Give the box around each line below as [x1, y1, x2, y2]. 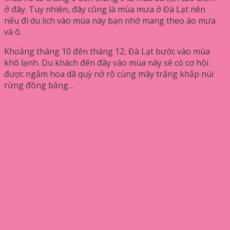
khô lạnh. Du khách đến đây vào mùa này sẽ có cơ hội [4, 56, 208, 68]
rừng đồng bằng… [4, 79, 74, 91]
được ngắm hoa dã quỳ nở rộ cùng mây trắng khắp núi [4, 68, 214, 80]
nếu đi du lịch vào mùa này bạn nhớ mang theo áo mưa [4, 14, 216, 26]
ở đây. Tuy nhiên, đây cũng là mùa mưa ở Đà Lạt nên [4, 3, 205, 15]
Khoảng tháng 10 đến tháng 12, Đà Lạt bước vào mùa [4, 45, 210, 57]
